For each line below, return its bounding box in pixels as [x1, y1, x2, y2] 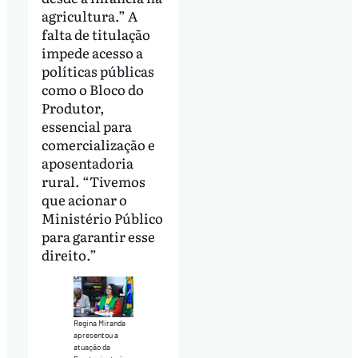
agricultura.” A [41, 5, 137, 26]
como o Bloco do [41, 78, 144, 99]
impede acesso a [41, 42, 143, 62]
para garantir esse [41, 225, 155, 246]
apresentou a [73, 329, 118, 340]
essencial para [41, 115, 132, 136]
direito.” [41, 244, 97, 265]
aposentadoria [41, 152, 133, 173]
